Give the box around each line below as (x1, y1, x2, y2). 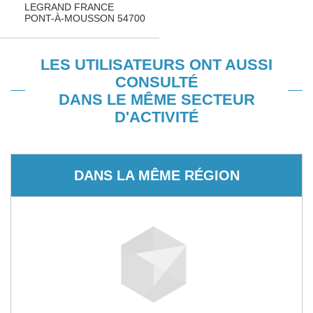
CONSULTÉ (115, 73, 198, 91)
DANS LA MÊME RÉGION (73, 167, 240, 183)
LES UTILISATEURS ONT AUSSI (41, 56, 272, 73)
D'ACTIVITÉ (114, 108, 199, 126)
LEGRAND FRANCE (24, 1, 114, 13)
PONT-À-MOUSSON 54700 (24, 13, 145, 24)
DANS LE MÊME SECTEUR (58, 91, 255, 108)
